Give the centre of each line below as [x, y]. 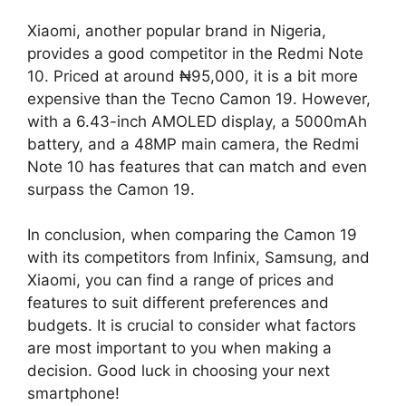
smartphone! [73, 394]
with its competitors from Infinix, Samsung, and [198, 258]
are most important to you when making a [179, 348]
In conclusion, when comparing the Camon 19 [192, 235]
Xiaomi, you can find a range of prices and [181, 280]
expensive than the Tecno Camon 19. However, [199, 98]
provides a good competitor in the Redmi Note [195, 53]
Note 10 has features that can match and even [197, 166]
